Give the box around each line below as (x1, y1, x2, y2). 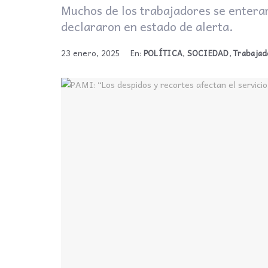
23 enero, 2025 (61, 47, 121, 60)
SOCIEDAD (187, 47, 229, 60)
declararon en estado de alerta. (61, 17, 233, 36)
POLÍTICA (143, 47, 183, 60)
